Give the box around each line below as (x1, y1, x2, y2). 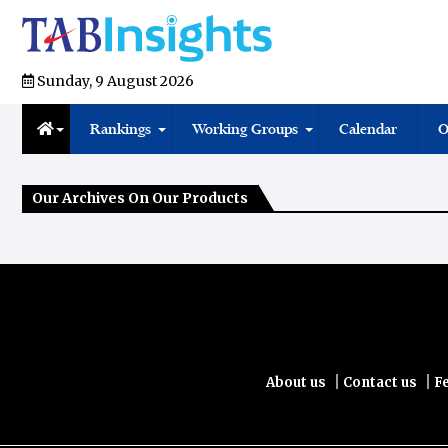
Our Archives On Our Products (32, 189, 248, 208)
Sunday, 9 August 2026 (34, 72, 194, 91)
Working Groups (192, 120, 298, 139)
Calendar (339, 120, 397, 139)
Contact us (342, 374, 417, 392)
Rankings (90, 120, 151, 139)
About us (265, 374, 326, 392)
